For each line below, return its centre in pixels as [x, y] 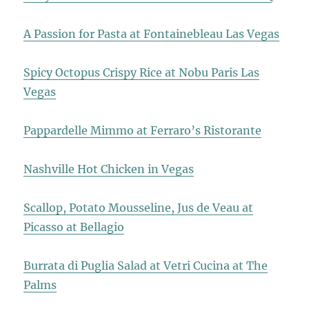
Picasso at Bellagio [74, 227]
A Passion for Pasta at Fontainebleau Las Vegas [152, 33]
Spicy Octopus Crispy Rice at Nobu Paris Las [142, 72]
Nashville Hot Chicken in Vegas [109, 169]
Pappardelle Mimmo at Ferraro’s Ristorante [143, 130]
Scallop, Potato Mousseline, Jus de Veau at [139, 207]
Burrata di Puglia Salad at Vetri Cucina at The [146, 265]
